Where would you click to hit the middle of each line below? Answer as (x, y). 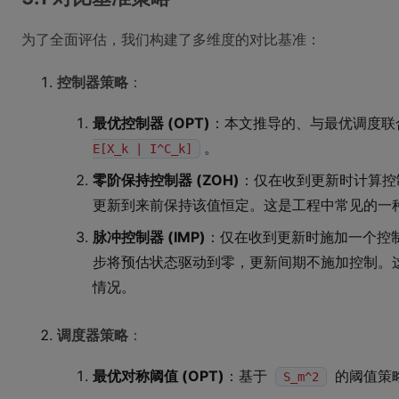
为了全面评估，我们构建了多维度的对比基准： (171, 39)
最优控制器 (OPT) (151, 123)
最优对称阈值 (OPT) (159, 376)
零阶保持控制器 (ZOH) (166, 180)
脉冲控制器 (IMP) (149, 237)
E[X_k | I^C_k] (142, 149)
